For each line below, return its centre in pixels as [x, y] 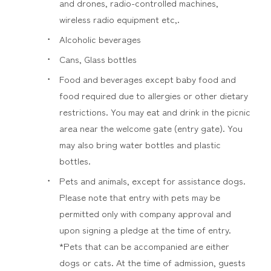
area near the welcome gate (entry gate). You [151, 128]
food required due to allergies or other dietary [153, 95]
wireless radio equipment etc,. [119, 19]
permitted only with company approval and [145, 213]
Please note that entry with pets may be [139, 197]
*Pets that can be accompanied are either [144, 246]
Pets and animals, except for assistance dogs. [152, 181]
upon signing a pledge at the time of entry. [145, 230]
